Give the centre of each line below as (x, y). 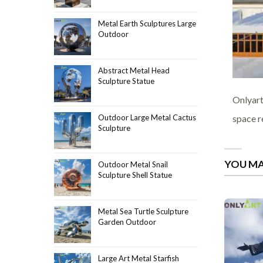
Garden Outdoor (127, 222)
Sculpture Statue (126, 81)
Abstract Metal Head (134, 70)
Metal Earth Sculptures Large (147, 23)
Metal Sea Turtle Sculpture (143, 211)
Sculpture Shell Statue (135, 175)
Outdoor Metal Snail (133, 164)
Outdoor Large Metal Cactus (147, 117)
